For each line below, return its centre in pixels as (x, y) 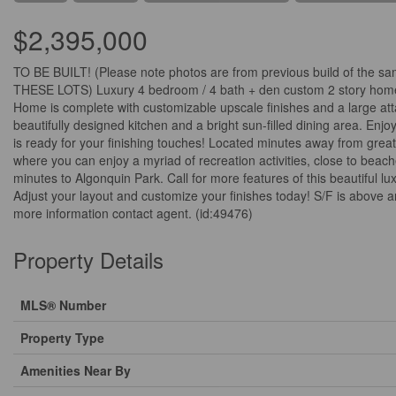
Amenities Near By (76, 370)
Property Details (88, 259)
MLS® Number (63, 305)
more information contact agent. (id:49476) (133, 213)
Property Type (62, 338)
